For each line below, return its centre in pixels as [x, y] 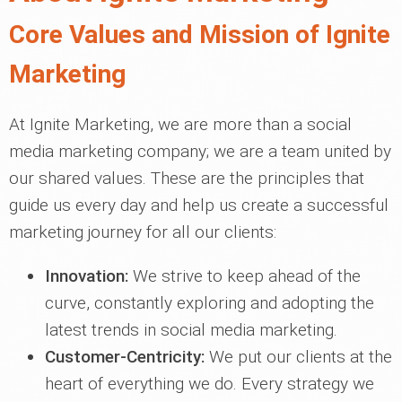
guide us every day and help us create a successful [199, 205]
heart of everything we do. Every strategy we [210, 384]
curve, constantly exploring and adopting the [210, 303]
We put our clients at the [298, 357]
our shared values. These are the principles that [187, 178]
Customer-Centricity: [125, 357]
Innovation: [87, 276]
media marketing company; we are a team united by [200, 151]
